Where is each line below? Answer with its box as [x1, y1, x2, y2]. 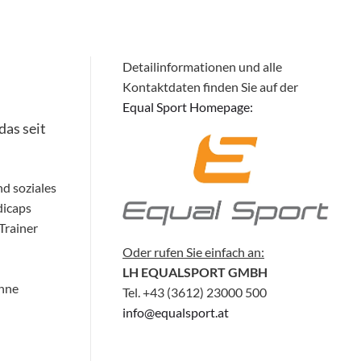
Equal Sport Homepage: [122, 99, 253, 114]
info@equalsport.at [122, 304, 229, 320]
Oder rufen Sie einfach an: [122, 243, 264, 259]
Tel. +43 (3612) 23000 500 [122, 284, 267, 300]
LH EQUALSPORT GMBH [122, 263, 268, 280]
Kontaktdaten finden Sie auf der [122, 79, 298, 94]
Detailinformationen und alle [122, 59, 282, 74]
